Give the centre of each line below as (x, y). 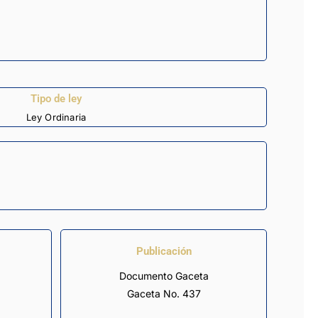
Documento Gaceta (164, 276)
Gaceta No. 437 (164, 294)
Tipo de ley (56, 98)
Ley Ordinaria (56, 117)
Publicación (164, 252)
